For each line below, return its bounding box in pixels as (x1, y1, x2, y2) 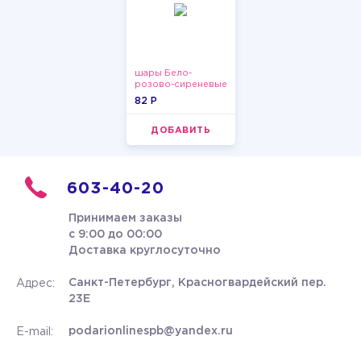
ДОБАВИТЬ (151, 127, 210, 135)
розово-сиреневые (134, 81, 227, 89)
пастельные (134, 92, 189, 100)
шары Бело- (134, 69, 192, 77)
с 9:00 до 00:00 (68, 230, 162, 239)
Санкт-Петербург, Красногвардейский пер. (68, 278, 326, 288)
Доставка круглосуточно (68, 246, 221, 255)
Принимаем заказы (68, 214, 182, 223)
